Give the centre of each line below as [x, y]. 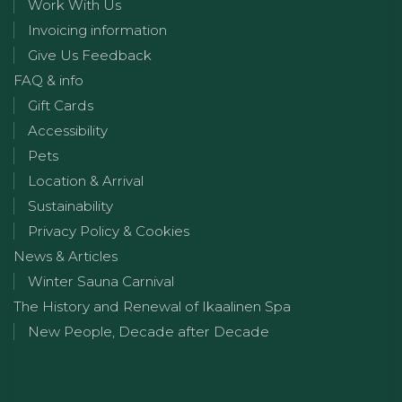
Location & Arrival [86, 180]
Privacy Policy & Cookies [109, 231]
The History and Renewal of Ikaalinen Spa [152, 306]
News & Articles [66, 256]
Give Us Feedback [90, 55]
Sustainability [70, 205]
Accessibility [68, 130]
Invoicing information [97, 30]
